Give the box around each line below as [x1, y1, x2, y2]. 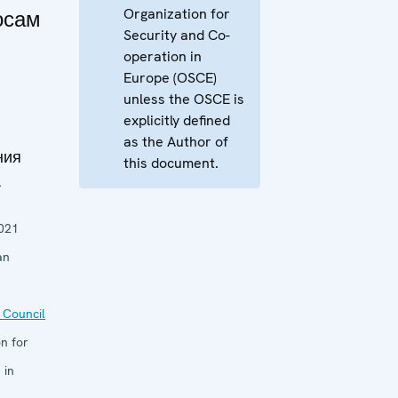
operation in [123, 47, 202, 66]
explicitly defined [123, 111, 230, 130]
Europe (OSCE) [123, 68, 217, 87]
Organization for [123, 4, 230, 23]
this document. [123, 154, 219, 172]
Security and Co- [123, 26, 230, 44]
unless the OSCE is [123, 90, 244, 108]
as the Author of [123, 132, 228, 151]
